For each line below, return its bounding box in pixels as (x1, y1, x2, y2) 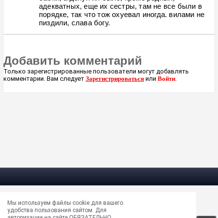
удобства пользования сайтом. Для (7, 207, 107, 214)
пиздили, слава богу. (39, 18, 110, 27)
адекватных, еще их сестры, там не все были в (39, 2, 202, 10)
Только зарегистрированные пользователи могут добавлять (3, 68, 189, 75)
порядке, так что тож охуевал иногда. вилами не (39, 10, 205, 18)
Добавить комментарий (3, 54, 142, 67)
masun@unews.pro (97, 206, 144, 212)
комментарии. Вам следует (3, 75, 86, 82)
